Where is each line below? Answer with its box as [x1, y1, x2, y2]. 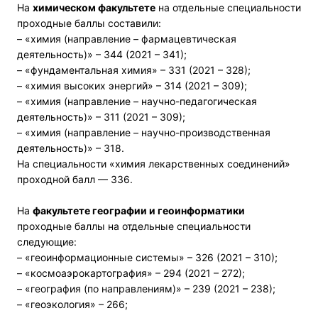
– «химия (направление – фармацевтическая [17, 32, 236, 45]
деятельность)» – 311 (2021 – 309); [17, 110, 185, 123]
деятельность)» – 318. [17, 141, 124, 154]
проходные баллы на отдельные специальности [17, 219, 251, 232]
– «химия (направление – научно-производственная [17, 126, 270, 138]
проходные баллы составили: [17, 16, 161, 29]
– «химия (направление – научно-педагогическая [17, 94, 257, 107]
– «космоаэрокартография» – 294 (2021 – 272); [17, 266, 245, 279]
